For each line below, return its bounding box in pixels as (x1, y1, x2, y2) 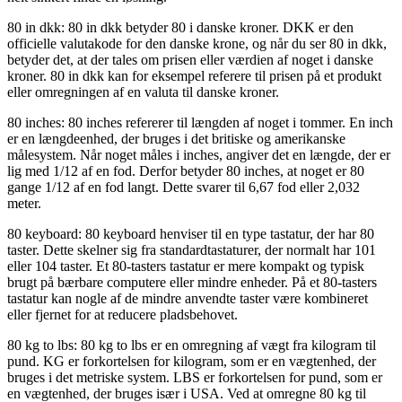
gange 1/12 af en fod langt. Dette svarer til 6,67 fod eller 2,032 (7, 179, 360, 195)
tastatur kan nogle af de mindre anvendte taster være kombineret (7, 290, 368, 306)
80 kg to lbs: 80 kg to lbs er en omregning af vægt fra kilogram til (7, 336, 376, 353)
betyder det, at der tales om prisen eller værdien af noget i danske (7, 51, 373, 67)
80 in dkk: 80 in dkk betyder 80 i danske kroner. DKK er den (7, 19, 354, 35)
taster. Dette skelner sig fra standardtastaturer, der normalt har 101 (7, 241, 376, 258)
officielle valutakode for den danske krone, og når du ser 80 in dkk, (7, 35, 387, 51)
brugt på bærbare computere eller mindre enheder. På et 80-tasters (7, 274, 377, 290)
